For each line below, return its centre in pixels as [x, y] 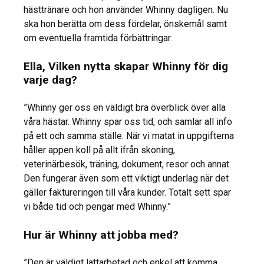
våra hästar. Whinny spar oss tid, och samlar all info [128, 122]
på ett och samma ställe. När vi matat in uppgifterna [129, 136]
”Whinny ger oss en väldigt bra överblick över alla [125, 108]
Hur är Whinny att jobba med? [101, 235]
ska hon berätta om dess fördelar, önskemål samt [125, 24]
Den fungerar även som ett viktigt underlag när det [126, 179]
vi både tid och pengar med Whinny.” [97, 207]
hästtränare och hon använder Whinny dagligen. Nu [126, 10]
